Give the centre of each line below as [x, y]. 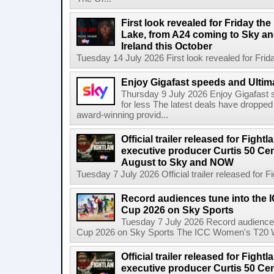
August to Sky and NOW [177, 162]
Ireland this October [167, 46]
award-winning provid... [122, 115]
